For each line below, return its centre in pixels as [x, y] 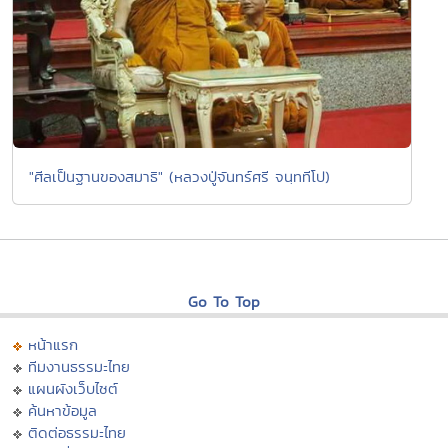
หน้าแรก [53, 344]
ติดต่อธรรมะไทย [77, 432]
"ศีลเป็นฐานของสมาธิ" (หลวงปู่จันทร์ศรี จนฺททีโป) [179, 176]
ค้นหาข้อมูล [62, 410]
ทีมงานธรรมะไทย [79, 366]
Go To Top [224, 301]
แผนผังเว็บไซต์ [73, 388]
